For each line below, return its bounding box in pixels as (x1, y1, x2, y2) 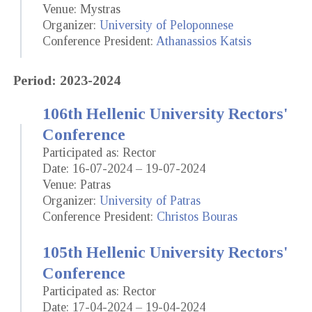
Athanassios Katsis (156, 34, 251, 49)
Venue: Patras (42, 177, 111, 192)
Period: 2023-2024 (13, 72, 120, 88)
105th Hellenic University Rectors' (42, 242, 288, 261)
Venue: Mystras (42, 2, 120, 17)
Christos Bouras (157, 209, 237, 224)
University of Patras (100, 193, 201, 208)
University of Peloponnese (100, 18, 233, 33)
